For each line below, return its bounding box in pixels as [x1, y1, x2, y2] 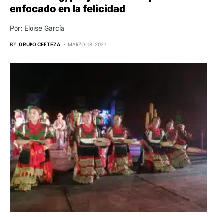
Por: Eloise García [10, 23, 64, 32]
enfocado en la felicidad [10, 2, 125, 15]
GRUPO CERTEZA [19, 41, 60, 47]
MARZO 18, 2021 [68, 41, 106, 47]
